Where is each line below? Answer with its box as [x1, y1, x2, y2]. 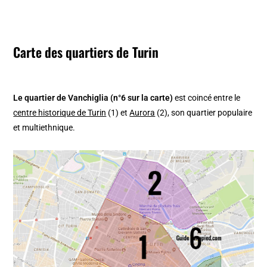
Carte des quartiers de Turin [13, 42, 159, 61]
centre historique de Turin [13, 107, 107, 117]
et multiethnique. [13, 122, 76, 132]
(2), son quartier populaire [155, 107, 253, 117]
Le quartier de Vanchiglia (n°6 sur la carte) [13, 92, 175, 103]
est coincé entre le [175, 92, 241, 103]
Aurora [129, 107, 156, 117]
